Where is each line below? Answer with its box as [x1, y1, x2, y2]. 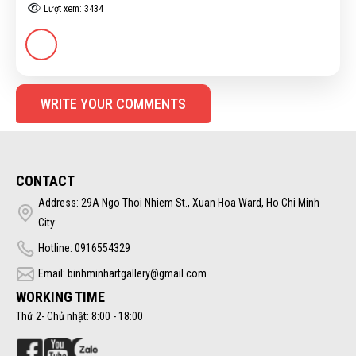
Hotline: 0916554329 [37, 242, 130, 254]
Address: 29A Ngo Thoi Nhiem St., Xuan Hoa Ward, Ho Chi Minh [37, 196, 319, 209]
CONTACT [16, 172, 75, 189]
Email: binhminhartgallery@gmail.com [37, 267, 207, 280]
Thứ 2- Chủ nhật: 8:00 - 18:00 [16, 309, 143, 323]
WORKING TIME [16, 288, 105, 305]
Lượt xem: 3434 [43, 2, 103, 14]
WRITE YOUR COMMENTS [41, 95, 186, 112]
